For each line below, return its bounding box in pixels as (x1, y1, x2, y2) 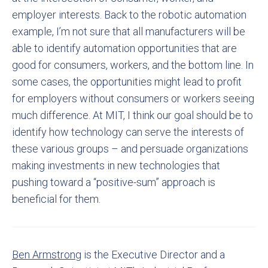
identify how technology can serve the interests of (12, 126, 244, 138)
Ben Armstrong (12, 248, 81, 261)
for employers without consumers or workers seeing (12, 92, 254, 105)
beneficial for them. (12, 193, 103, 205)
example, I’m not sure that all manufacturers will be (12, 25, 245, 38)
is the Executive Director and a (81, 248, 225, 261)
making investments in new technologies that (12, 159, 220, 172)
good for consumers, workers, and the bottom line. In (12, 59, 254, 71)
